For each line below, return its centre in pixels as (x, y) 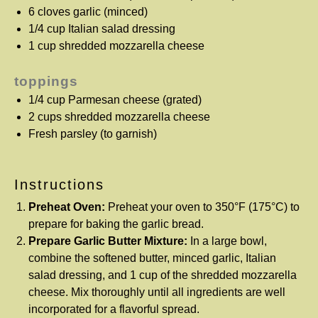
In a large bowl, (227, 241)
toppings (46, 81)
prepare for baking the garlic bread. (116, 224)
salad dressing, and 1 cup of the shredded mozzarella (163, 275)
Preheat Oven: (67, 207)
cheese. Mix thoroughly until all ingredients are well (157, 292)
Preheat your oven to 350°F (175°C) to (202, 207)
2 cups (45, 116)
